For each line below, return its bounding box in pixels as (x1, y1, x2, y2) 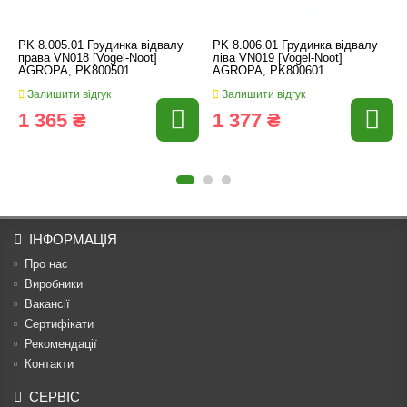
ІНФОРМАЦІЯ (29, 232, 117, 247)
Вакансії (25, 297, 70, 311)
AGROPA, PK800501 (18, 64, 130, 77)
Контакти (25, 357, 74, 371)
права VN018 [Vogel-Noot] (18, 51, 157, 65)
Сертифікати (25, 317, 94, 331)
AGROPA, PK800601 (213, 64, 324, 77)
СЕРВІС (29, 389, 80, 404)
